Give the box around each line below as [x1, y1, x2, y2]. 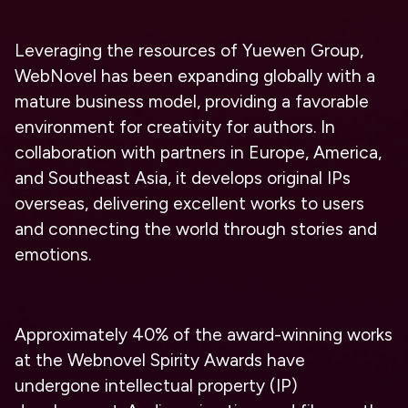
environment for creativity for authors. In [15, 117, 335, 138]
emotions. [15, 244, 91, 266]
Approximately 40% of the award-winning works [15, 324, 393, 346]
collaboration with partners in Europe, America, [15, 142, 382, 164]
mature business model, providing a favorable [15, 91, 369, 113]
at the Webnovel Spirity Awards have [15, 350, 305, 372]
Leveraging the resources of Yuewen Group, [15, 40, 363, 62]
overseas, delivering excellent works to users [15, 193, 364, 215]
